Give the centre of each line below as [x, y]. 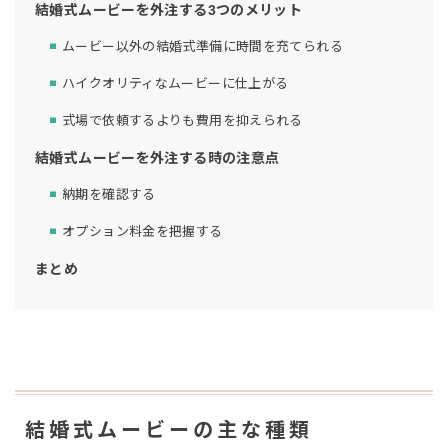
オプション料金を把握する [142, 232]
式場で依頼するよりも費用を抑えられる [182, 121]
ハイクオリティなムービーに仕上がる [175, 84]
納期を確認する [109, 195]
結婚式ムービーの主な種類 [169, 429]
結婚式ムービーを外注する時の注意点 [157, 157]
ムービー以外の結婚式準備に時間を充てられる [202, 47]
